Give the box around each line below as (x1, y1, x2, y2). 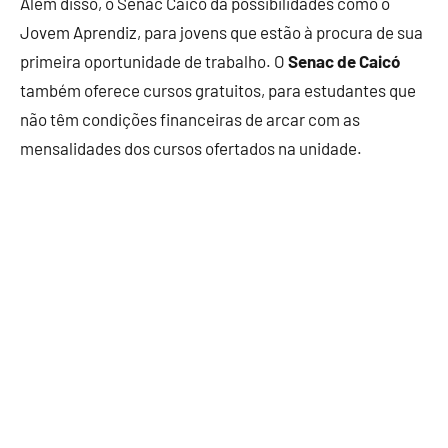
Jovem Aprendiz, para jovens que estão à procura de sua (20, 22, 423, 42)
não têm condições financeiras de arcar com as (20, 109, 360, 129)
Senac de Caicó (288, 51, 400, 71)
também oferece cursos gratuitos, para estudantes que (20, 80, 416, 100)
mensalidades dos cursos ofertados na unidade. (20, 138, 362, 158)
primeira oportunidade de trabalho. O (20, 51, 288, 71)
